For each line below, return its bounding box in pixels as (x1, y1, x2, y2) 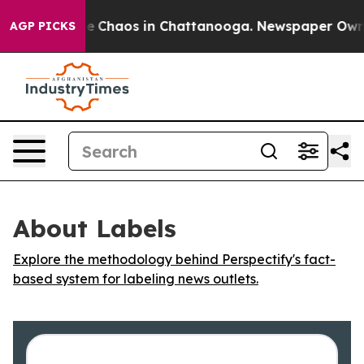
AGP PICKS (10, 19, 76, 33)
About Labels (13, 213, 176, 244)
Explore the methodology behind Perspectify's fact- (13, 251, 336, 267)
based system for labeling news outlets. (13, 271, 258, 287)
